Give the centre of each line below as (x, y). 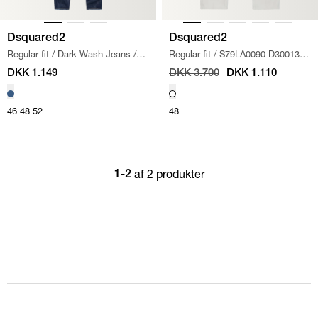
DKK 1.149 (32, 73)
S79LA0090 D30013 (259, 54)
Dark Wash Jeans (94, 54)
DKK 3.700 (194, 73)
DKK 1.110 (252, 73)
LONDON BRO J (203, 68)
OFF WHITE (270, 68)
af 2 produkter (169, 173)
